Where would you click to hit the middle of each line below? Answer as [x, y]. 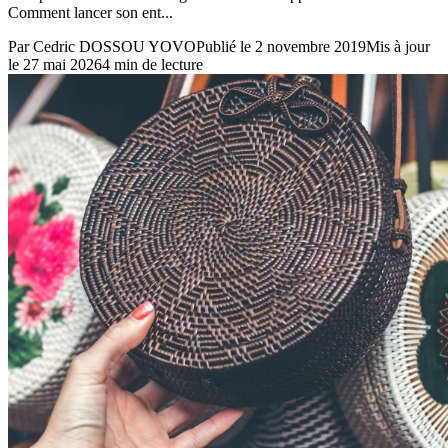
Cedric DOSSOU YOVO [114, 46]
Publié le [223, 46]
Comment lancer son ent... [90, 12]
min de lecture [156, 64]
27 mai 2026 [62, 64]
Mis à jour [398, 46]
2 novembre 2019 [310, 46]
